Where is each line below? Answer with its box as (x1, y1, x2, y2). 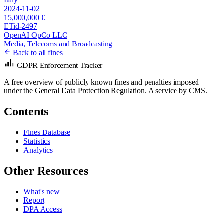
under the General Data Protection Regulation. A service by (4, 86, 189, 95)
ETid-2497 (4, 22, 37, 30)
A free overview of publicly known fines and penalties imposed (4, 77, 199, 86)
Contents (4, 105, 48, 118)
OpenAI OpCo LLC (4, 30, 67, 39)
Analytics (23, 145, 53, 154)
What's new (23, 187, 60, 196)
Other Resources (4, 164, 88, 177)
